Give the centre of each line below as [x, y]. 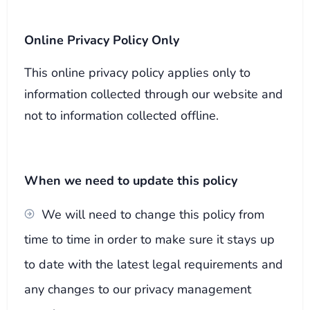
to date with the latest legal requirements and [154, 264]
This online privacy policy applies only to [138, 72]
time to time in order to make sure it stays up [150, 239]
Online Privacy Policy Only [102, 39]
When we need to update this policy [131, 180]
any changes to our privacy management [138, 289]
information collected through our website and [154, 93]
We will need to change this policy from [153, 214]
